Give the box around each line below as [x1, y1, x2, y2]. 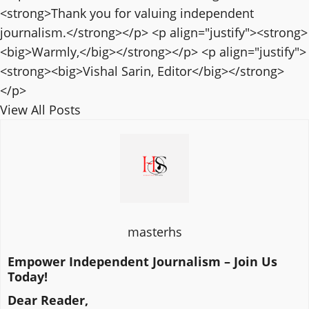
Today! [8, 268, 48, 286]
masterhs [127, 223, 182, 241]
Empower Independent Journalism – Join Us [8, 253, 277, 270]
